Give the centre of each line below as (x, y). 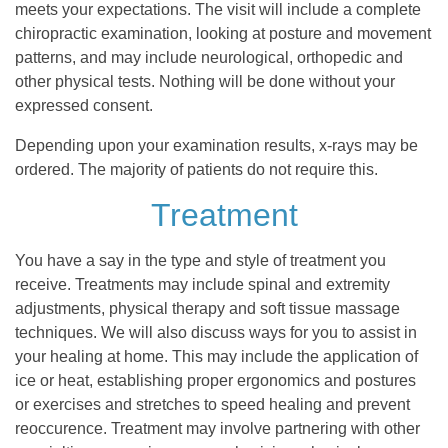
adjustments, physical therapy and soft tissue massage (207, 309)
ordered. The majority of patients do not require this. (196, 170)
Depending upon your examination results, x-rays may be (216, 146)
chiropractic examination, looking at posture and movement (223, 34)
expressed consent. (84, 106)
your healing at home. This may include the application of (216, 357)
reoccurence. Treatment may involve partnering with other (217, 429)
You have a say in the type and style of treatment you (200, 261)
